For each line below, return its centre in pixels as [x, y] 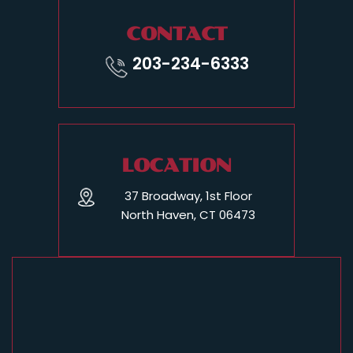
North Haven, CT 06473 [188, 215]
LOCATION [176, 165]
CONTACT [176, 34]
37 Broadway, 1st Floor [188, 196]
